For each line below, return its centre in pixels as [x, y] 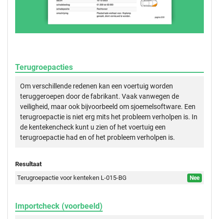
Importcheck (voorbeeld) [59, 206]
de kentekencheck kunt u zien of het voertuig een [93, 127]
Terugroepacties [44, 67]
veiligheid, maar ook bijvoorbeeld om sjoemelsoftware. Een [108, 107]
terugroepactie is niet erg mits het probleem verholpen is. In [109, 117]
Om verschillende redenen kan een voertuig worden [97, 86]
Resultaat [28, 164]
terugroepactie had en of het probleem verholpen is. [98, 138]
